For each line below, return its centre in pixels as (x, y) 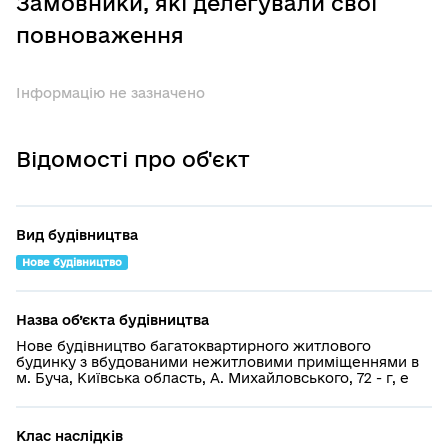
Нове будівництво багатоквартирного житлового (193, 345)
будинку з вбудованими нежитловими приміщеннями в (217, 361)
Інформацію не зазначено (110, 92)
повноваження (100, 34)
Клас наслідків (69, 435)
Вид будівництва (77, 234)
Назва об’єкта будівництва (112, 319)
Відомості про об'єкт (133, 158)
